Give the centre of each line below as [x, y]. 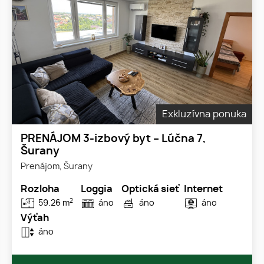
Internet [203, 189]
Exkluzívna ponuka [204, 115]
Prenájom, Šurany [57, 167]
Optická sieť [150, 189]
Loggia [97, 189]
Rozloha [40, 189]
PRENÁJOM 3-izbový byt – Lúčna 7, [113, 139]
